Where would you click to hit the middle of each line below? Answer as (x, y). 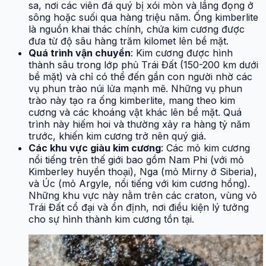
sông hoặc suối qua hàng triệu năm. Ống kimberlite (143, 18)
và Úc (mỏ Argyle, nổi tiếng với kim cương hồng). (139, 184)
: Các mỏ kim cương (205, 148)
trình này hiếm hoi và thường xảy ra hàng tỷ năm (139, 124)
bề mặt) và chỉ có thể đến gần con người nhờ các (140, 77)
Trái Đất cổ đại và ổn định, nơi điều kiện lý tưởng (139, 208)
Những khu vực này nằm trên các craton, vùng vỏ (143, 196)
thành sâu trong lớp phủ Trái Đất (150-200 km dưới (143, 65)
